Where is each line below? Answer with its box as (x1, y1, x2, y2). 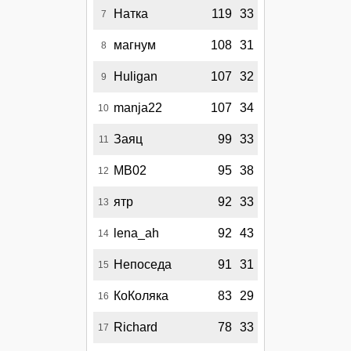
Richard (114, 320, 157, 335)
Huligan (114, 70, 157, 84)
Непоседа (114, 258, 172, 272)
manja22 (114, 101, 162, 115)
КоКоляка (114, 289, 168, 303)
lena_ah (114, 226, 159, 241)
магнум (114, 38, 156, 52)
